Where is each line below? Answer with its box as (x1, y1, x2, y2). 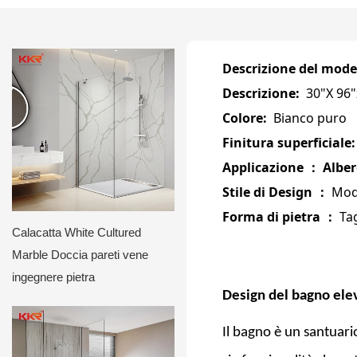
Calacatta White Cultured (12, 226, 141, 239)
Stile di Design (222, 182, 316, 201)
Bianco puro (270, 108, 347, 127)
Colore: (222, 108, 270, 127)
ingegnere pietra (12, 270, 95, 284)
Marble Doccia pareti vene (12, 248, 148, 261)
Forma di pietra (222, 207, 324, 226)
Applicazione (222, 158, 307, 176)
